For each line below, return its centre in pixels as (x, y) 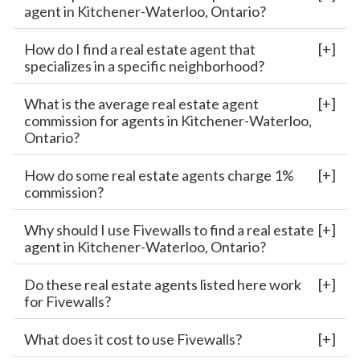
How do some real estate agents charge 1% (159, 176)
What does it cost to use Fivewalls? (133, 340)
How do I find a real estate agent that (140, 49)
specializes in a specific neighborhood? (144, 66)
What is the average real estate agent (141, 104)
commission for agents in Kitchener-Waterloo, (168, 121)
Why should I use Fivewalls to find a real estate (169, 230)
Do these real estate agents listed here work (163, 285)
